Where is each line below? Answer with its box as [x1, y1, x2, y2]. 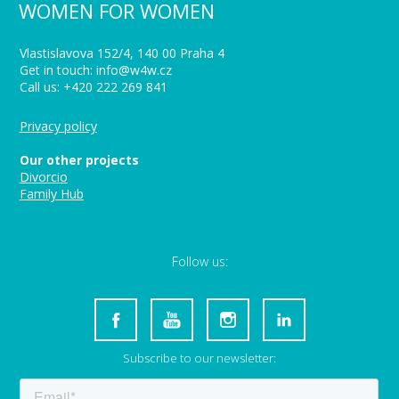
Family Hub [19, 184, 84, 202]
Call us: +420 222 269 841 [19, 77, 167, 95]
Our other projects [19, 151, 139, 168]
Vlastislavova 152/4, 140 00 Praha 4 [19, 44, 224, 61]
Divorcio [19, 167, 68, 185]
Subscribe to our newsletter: [123, 349, 276, 366]
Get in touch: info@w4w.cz [19, 61, 172, 78]
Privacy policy [19, 117, 97, 134]
